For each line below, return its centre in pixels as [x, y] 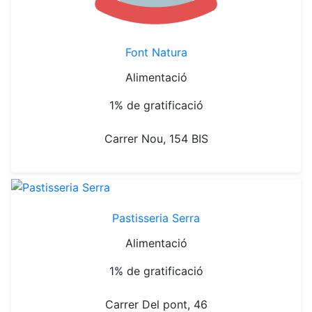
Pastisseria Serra [156, 218]
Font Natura [156, 52]
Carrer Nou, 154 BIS [156, 139]
